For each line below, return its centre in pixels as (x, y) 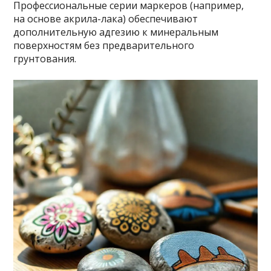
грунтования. (45, 59)
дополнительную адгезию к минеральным (116, 32)
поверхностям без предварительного (104, 45)
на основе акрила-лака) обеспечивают (106, 19)
